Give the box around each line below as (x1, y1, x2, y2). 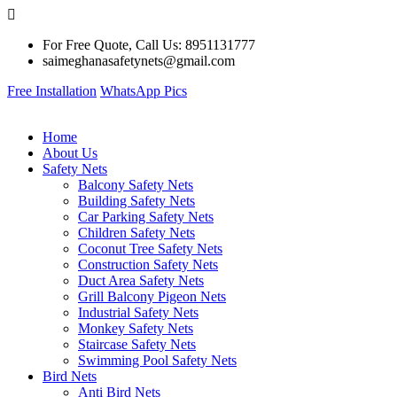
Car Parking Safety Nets (78, 209, 214, 224)
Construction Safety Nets (78, 257, 218, 272)
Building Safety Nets (78, 193, 195, 208)
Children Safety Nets (78, 225, 195, 240)
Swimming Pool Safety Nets (78, 353, 237, 368)
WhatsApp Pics (100, 83, 187, 98)
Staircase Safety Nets (78, 337, 196, 352)
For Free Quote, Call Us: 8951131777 (43, 37, 255, 52)
